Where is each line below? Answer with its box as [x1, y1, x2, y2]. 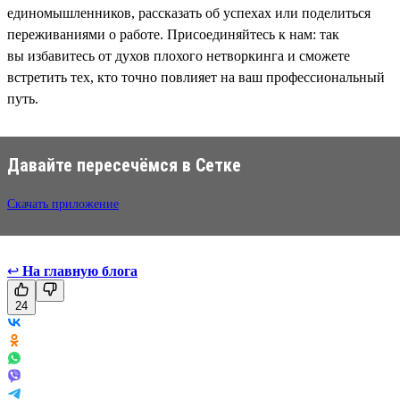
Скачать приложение [7, 196, 119, 211]
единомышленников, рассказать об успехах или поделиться [7, 4, 371, 21]
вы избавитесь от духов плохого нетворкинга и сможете [7, 47, 350, 63]
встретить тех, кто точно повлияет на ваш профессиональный [7, 69, 385, 85]
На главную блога [22, 262, 137, 279]
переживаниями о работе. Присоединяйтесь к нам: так [7, 26, 339, 42]
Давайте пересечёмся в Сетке [7, 154, 241, 176]
